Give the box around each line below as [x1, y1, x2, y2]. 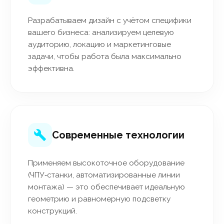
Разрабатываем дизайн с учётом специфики [28, 15, 191, 25]
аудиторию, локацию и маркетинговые [28, 39, 171, 49]
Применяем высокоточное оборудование [28, 158, 184, 167]
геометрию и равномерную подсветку [28, 194, 170, 203]
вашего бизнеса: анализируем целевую [28, 27, 174, 37]
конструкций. [28, 206, 77, 215]
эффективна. [28, 63, 74, 73]
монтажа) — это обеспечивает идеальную [28, 182, 185, 191]
